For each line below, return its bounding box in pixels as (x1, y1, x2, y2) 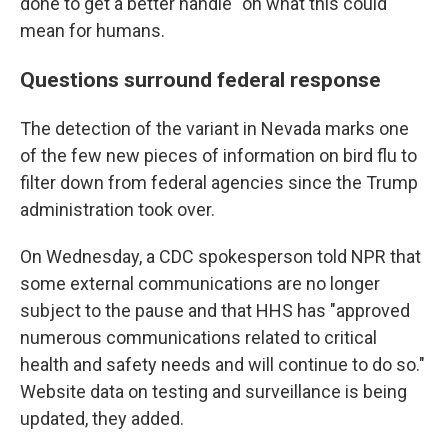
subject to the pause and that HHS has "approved (20, 299, 410, 321)
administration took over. (20, 198, 215, 220)
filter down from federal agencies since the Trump (20, 171, 418, 193)
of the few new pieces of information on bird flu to (20, 144, 417, 166)
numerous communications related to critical (20, 326, 377, 348)
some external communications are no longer (20, 272, 380, 294)
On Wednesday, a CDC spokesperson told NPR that (20, 245, 421, 267)
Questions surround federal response (20, 66, 381, 92)
